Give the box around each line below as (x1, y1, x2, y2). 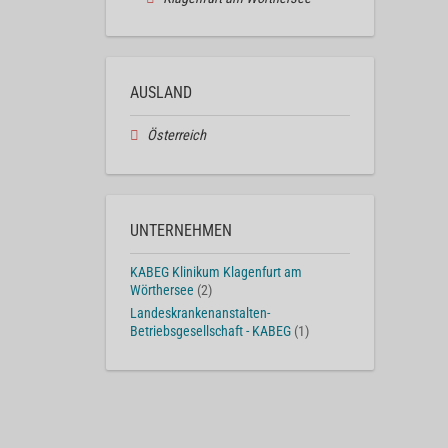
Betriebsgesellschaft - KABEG (130, 322, 291, 340)
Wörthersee (130, 282, 194, 300)
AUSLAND (130, 83, 192, 103)
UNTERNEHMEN (130, 221, 232, 241)
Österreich (146, 127, 206, 145)
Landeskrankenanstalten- (130, 304, 270, 322)
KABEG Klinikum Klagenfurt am (130, 264, 302, 282)
